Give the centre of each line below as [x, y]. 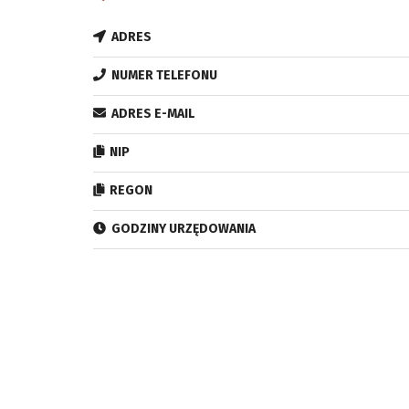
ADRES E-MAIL [152, 114]
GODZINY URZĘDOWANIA [182, 229]
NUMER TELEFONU [163, 76]
